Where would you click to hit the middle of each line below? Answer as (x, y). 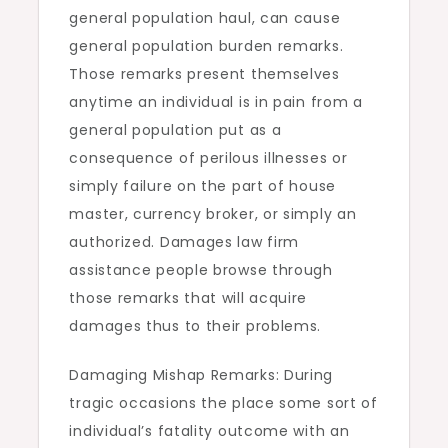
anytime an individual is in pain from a (216, 102)
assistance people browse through (201, 270)
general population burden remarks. (206, 46)
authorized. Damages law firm (184, 242)
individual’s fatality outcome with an (209, 431)
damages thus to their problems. (195, 326)
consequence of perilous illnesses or (208, 158)
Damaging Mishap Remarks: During (201, 375)
